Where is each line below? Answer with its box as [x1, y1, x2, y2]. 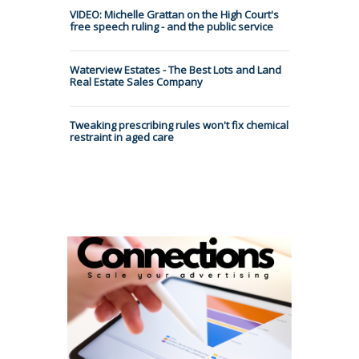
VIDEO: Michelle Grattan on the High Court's [70, 6, 279, 22]
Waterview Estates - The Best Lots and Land [70, 62, 281, 77]
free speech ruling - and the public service [70, 18, 273, 34]
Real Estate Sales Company [70, 74, 203, 89]
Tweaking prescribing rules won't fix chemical [70, 117, 288, 132]
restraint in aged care [70, 129, 174, 144]
